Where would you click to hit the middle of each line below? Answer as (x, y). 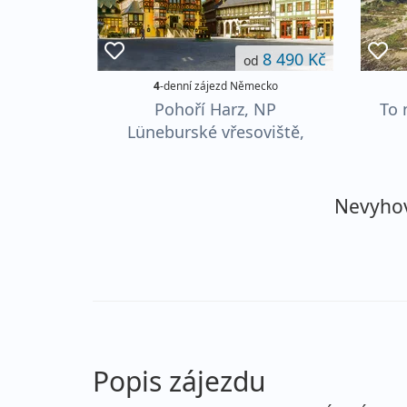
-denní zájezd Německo (218, 85)
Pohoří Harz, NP (215, 109)
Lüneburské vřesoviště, (215, 131)
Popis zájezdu (179, 381)
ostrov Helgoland (215, 154)
